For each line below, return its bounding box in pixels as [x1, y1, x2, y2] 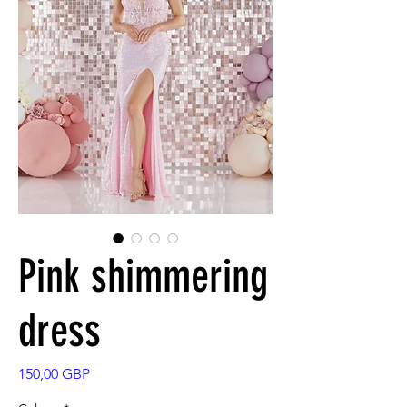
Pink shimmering [18, 249, 268, 303]
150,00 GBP [18, 365, 90, 382]
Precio [89, 364, 130, 382]
